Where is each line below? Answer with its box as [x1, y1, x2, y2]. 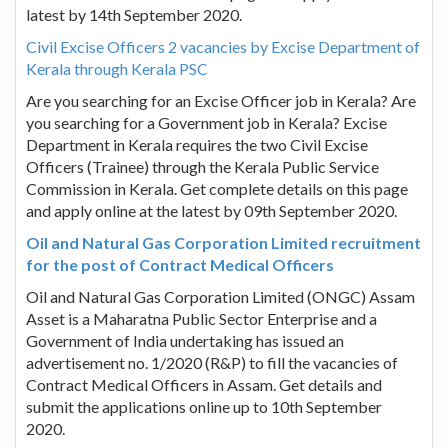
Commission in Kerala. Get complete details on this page [26, 178, 408, 198]
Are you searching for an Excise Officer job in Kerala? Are [26, 90, 416, 110]
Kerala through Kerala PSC [26, 58, 208, 78]
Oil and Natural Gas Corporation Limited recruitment [26, 232, 421, 252]
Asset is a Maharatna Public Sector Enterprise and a [26, 308, 377, 328]
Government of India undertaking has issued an [26, 330, 344, 350]
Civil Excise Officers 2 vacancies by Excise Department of [26, 36, 420, 56]
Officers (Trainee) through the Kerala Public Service [26, 156, 379, 176]
